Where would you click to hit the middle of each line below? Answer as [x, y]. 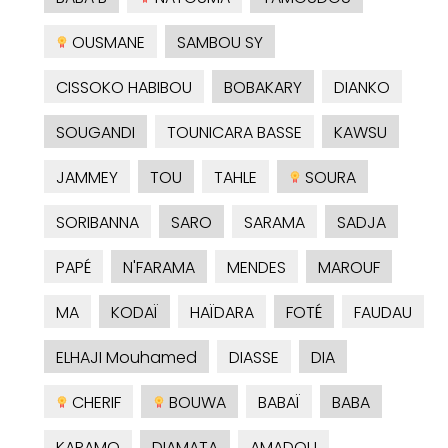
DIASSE [254, 358]
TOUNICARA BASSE [234, 133]
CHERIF [94, 403]
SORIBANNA [97, 223]
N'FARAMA [159, 268]
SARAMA [274, 223]
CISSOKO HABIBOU [124, 88]
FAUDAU [383, 313]
